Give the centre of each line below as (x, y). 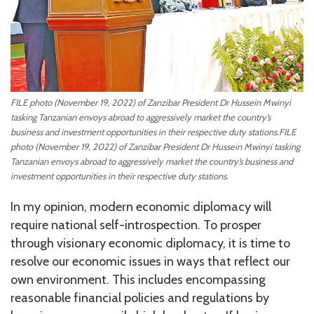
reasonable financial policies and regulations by (140, 298)
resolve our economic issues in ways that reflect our (150, 261)
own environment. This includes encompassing (138, 279)
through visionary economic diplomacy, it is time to (150, 243)
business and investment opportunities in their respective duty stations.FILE (153, 131)
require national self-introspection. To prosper (136, 225)
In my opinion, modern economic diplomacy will (141, 206)
